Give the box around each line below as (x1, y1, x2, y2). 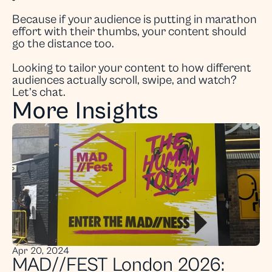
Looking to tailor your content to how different (12, 61, 251, 75)
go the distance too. (12, 37, 114, 51)
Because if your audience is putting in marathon (12, 13, 257, 27)
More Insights (12, 97, 159, 125)
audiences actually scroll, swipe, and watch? (12, 73, 237, 87)
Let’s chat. (12, 86, 66, 100)
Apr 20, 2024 (12, 245, 69, 256)
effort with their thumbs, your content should (12, 25, 246, 39)
